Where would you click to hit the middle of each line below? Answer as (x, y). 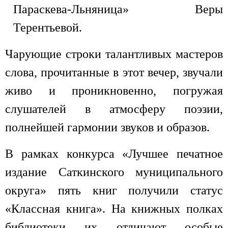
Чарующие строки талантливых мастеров (114, 54)
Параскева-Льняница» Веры (118, 9)
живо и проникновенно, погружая (114, 90)
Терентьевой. (48, 27)
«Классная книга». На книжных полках (114, 208)
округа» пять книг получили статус (114, 190)
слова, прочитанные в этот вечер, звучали (114, 72)
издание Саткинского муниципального (114, 172)
